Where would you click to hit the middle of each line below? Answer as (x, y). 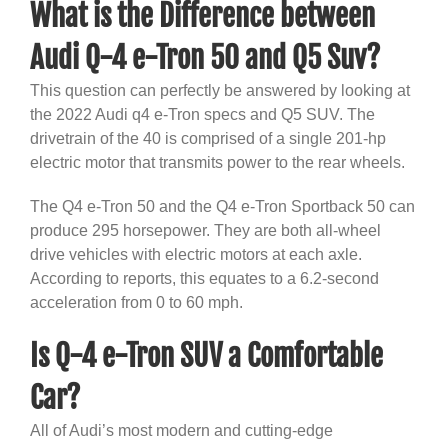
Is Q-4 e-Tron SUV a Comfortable (206, 355)
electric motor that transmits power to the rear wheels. (217, 162)
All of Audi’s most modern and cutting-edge (181, 430)
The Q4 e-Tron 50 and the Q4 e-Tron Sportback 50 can (222, 206)
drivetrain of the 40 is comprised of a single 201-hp (208, 138)
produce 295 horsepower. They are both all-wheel (205, 230)
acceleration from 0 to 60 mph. (136, 302)
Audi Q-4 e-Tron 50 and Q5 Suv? (205, 57)
